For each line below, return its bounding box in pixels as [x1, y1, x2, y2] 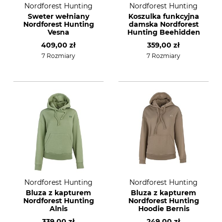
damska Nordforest [128, 20, 199, 29]
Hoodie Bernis [138, 204, 189, 213]
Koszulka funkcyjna [128, 12, 199, 21]
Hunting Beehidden [127, 28, 200, 37]
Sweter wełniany [28, 12, 89, 21]
